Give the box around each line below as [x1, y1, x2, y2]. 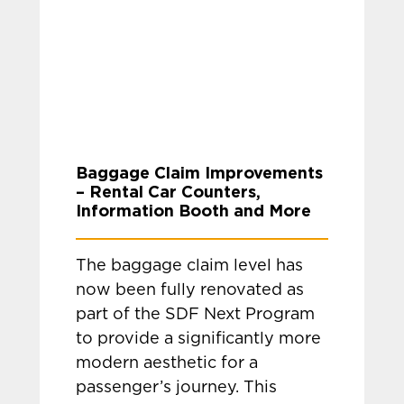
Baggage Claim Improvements [76, 163, 324, 181]
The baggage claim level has [76, 258, 304, 274]
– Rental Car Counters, [76, 182, 262, 200]
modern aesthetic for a [76, 355, 259, 372]
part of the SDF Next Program [76, 307, 316, 323]
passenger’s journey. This [76, 380, 278, 396]
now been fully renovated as [76, 282, 305, 298]
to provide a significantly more [76, 331, 322, 347]
